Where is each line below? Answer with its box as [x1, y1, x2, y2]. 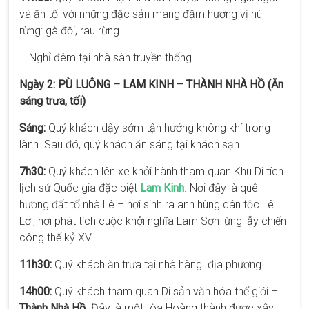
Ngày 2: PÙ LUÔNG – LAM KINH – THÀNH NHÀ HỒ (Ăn [19, 77, 284, 91]
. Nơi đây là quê [184, 181, 259, 195]
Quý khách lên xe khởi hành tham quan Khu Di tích [46, 164, 284, 178]
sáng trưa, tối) [19, 94, 86, 108]
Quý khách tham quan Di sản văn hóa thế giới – [52, 284, 279, 298]
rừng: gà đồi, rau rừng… [19, 23, 127, 37]
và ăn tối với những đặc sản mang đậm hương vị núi [19, 7, 265, 21]
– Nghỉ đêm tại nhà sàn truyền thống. [19, 50, 195, 64]
